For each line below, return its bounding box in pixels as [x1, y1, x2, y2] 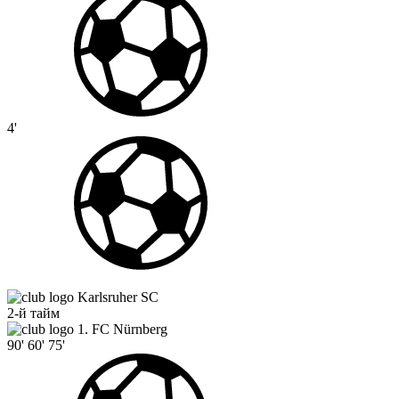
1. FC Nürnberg [77, 322, 167, 338]
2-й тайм [7, 305, 60, 322]
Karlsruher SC [77, 289, 159, 305]
